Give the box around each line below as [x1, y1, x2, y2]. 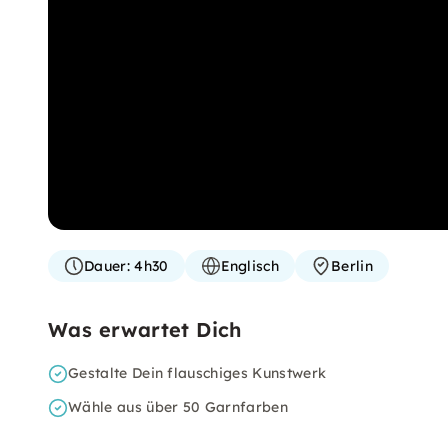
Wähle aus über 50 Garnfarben [68, 398, 288, 416]
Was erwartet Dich [48, 317, 242, 342]
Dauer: [84, 257, 130, 275]
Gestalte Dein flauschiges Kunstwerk [68, 364, 327, 382]
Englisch [220, 257, 280, 275]
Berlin [331, 257, 374, 275]
